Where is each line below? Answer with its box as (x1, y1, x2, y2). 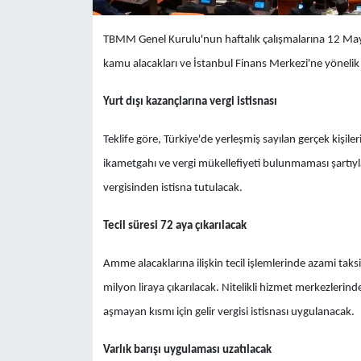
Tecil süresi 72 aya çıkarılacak (102, 219, 247, 232)
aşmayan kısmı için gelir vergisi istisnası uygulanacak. (102, 305, 355, 318)
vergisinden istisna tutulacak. (102, 181, 243, 194)
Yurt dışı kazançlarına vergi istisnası (102, 95, 277, 108)
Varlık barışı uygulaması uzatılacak (102, 343, 272, 356)
